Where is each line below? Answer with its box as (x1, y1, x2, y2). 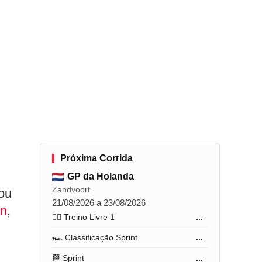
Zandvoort (52, 185, 91, 194)
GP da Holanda (67, 171, 135, 181)
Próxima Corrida (60, 153, 133, 163)
